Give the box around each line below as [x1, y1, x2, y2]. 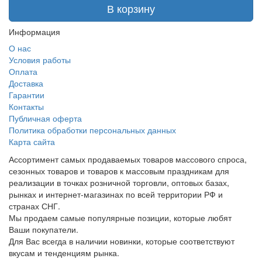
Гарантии [9, 89, 44, 101]
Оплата [9, 65, 37, 78]
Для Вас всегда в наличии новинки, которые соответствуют [9, 235, 235, 247]
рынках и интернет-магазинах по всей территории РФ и [9, 188, 223, 201]
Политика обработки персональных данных [9, 124, 176, 136]
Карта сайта [9, 136, 55, 148]
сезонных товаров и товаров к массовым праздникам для [9, 165, 229, 177]
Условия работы [9, 54, 71, 66]
